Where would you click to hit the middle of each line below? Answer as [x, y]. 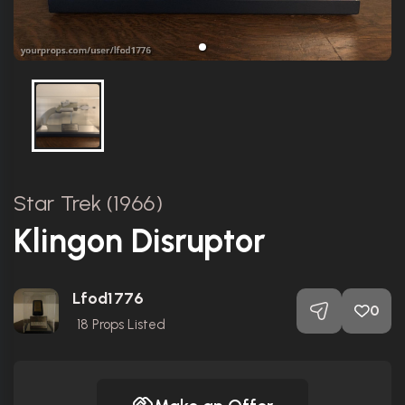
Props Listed [127, 324]
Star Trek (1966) [88, 202]
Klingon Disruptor [140, 240]
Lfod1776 [108, 298]
